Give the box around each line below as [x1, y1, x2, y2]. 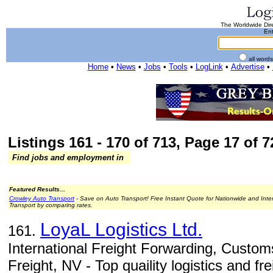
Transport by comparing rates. [9, 202, 93, 208]
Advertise [230, 62, 264, 71]
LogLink [195, 62, 223, 71]
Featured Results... [9, 186, 65, 193]
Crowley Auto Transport [9, 195, 74, 202]
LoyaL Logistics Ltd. [40, 219, 202, 239]
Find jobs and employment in [10, 153, 126, 162]
